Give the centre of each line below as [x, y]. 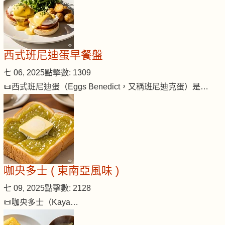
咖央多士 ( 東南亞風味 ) [61, 171]
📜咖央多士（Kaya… [41, 202]
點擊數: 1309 [68, 73]
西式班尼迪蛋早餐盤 [53, 55]
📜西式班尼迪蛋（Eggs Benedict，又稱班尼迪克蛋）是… [106, 87]
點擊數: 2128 [68, 188]
